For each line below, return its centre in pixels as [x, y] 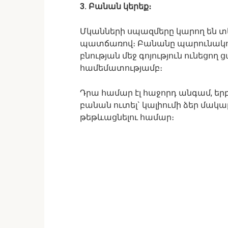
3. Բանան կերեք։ [116, 6]
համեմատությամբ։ [121, 68]
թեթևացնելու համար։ [127, 117]
